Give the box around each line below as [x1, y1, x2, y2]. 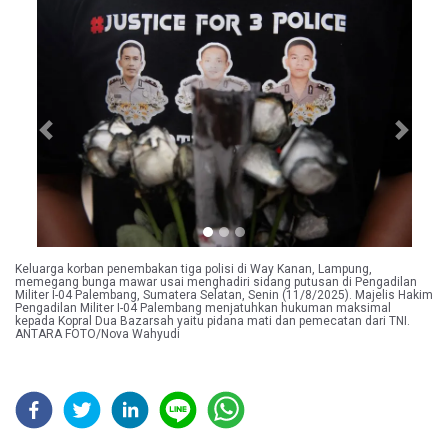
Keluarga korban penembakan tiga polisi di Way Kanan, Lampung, [15, 262, 372, 277]
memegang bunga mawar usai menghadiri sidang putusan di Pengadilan [15, 275, 417, 290]
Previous [44, 130, 102, 149]
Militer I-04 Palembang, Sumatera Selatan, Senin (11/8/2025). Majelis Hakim [15, 288, 433, 303]
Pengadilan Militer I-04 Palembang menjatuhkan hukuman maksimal [15, 301, 391, 316]
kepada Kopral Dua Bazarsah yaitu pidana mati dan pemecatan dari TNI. [15, 314, 410, 329]
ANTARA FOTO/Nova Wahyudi [15, 327, 180, 342]
